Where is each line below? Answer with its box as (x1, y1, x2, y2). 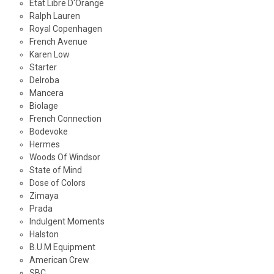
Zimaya (29, 191, 59, 201)
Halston (29, 229, 59, 240)
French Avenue (29, 37, 87, 47)
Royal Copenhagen (29, 24, 102, 34)
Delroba (29, 75, 59, 86)
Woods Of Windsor (29, 152, 100, 163)
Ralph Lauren (29, 11, 80, 21)
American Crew (29, 255, 89, 265)
